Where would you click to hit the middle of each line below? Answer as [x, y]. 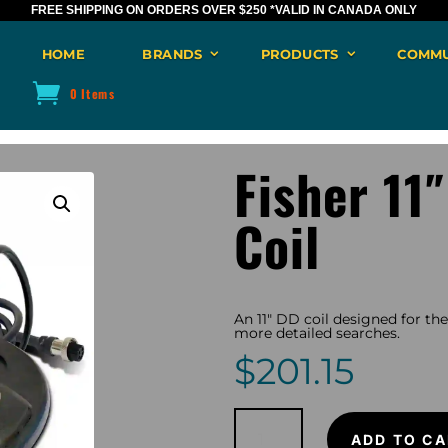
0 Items [93, 93]
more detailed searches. [317, 333]
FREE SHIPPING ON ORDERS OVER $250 [150, 10]
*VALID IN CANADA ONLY [343, 10]
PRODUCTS [299, 54]
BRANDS [172, 54]
